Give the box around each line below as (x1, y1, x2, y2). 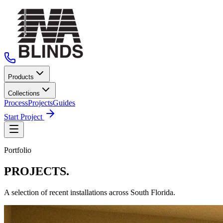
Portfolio (4, 146, 31, 154)
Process (4, 99, 28, 107)
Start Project (4, 112, 44, 121)
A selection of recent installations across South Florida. (4, 188, 175, 197)
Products (8, 73, 34, 81)
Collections (8, 90, 40, 97)
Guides (53, 99, 75, 107)
